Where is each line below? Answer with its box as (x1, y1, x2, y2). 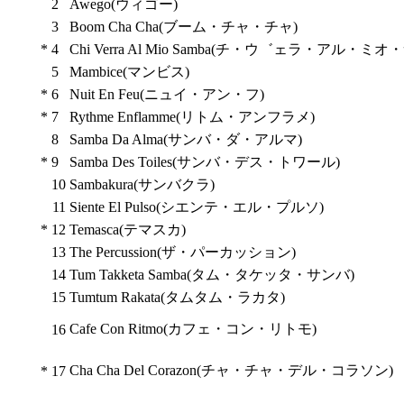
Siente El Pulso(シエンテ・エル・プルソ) (69, 199, 324, 215)
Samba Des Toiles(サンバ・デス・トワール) (69, 154, 340, 170)
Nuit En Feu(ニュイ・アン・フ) (69, 87, 264, 102)
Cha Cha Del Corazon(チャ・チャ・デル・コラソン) (69, 363, 393, 378)
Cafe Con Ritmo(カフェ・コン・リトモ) (69, 321, 317, 336)
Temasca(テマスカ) (69, 222, 186, 237)
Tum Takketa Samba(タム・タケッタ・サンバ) (69, 267, 354, 282)
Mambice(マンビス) (69, 64, 189, 79)
